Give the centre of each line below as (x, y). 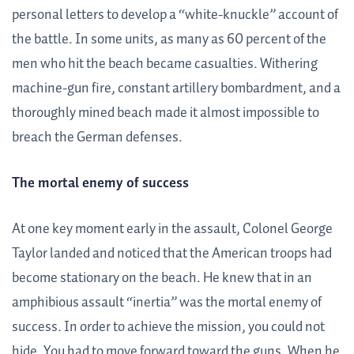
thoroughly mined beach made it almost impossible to (166, 113)
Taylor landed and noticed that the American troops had (172, 254)
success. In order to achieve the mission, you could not (168, 328)
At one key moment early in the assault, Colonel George (172, 230)
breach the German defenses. (97, 138)
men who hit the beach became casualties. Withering (165, 64)
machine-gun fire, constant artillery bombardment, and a (176, 89)
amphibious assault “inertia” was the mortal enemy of (167, 303)
